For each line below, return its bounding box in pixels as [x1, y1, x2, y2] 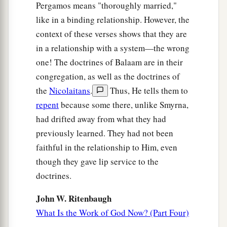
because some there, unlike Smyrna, [59, 99, 188, 111]
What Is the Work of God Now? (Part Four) [36, 207, 189, 219]
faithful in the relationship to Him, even [36, 141, 177, 154]
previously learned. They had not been [36, 127, 173, 139]
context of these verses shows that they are [36, 28, 187, 40]
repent [36, 99, 59, 111]
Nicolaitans [49, 85, 90, 97]
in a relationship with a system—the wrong [36, 42, 190, 54]
